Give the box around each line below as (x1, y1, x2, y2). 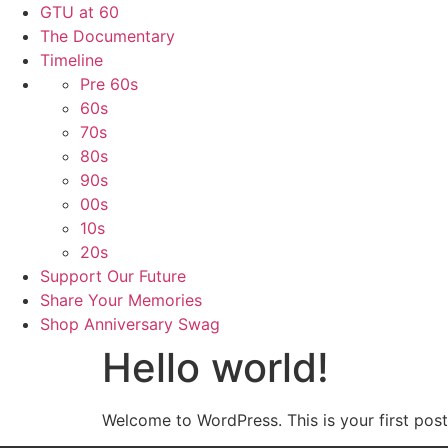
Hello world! (102, 343, 329, 392)
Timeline (40, 50, 103, 70)
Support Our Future (40, 266, 186, 286)
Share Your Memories (40, 290, 202, 310)
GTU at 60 (40, 2, 119, 22)
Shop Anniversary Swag (40, 314, 220, 334)
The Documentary (40, 26, 175, 46)
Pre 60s (80, 74, 138, 94)
